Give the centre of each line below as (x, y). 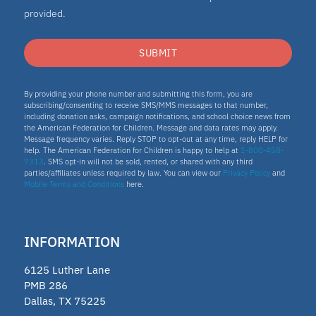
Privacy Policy (247, 172)
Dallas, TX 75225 (65, 300)
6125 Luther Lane (67, 269)
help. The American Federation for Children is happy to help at (132, 150)
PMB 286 (46, 285)
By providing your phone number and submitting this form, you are (138, 93)
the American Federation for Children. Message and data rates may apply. (151, 127)
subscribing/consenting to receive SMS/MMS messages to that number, (146, 105)
